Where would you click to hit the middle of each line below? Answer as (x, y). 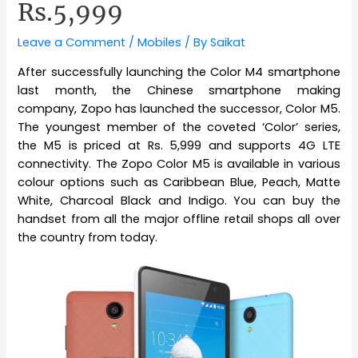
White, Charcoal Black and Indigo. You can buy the (179, 200)
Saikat (228, 43)
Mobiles (160, 43)
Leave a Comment (72, 43)
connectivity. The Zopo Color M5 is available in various (179, 163)
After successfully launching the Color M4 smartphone (179, 72)
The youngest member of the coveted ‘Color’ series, (179, 127)
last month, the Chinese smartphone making (179, 90)
